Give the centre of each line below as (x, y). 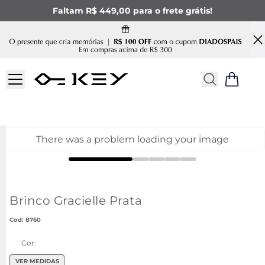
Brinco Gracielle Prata (76, 201)
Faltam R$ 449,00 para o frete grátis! (132, 11)
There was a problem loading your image (132, 140)
